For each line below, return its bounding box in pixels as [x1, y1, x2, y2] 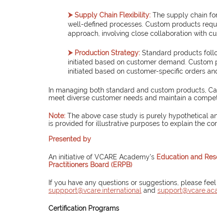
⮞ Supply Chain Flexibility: [68, 11, 151, 19]
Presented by [48, 135, 91, 143]
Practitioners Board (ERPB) [48, 161, 132, 169]
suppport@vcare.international [48, 186, 141, 195]
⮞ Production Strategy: [68, 49, 140, 57]
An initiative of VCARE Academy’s [48, 153, 156, 161]
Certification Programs [48, 204, 119, 213]
